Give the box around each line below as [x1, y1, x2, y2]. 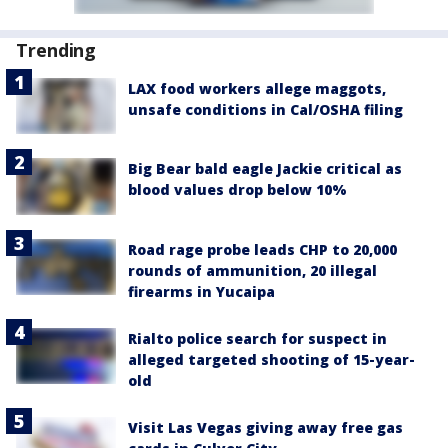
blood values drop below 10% [128, 180, 347, 200]
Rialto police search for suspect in [128, 328, 387, 348]
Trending [16, 38, 97, 62]
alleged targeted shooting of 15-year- [128, 349, 415, 369]
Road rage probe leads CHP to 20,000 [128, 239, 397, 259]
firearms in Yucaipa [128, 281, 275, 301]
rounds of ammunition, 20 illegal [128, 260, 377, 280]
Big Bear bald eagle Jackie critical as [128, 159, 402, 179]
